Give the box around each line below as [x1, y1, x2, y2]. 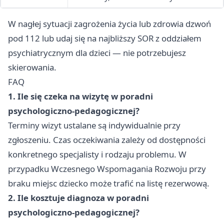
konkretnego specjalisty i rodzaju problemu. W [8, 148, 186, 160]
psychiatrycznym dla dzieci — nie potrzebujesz [8, 47, 186, 59]
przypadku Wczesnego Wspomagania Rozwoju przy [8, 163, 206, 175]
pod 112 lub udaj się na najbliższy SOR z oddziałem [8, 32, 201, 44]
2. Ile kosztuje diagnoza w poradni [8, 192, 149, 204]
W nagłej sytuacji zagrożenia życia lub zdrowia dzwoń [8, 18, 211, 30]
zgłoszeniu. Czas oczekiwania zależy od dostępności [8, 134, 205, 146]
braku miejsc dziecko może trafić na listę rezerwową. [8, 177, 209, 189]
